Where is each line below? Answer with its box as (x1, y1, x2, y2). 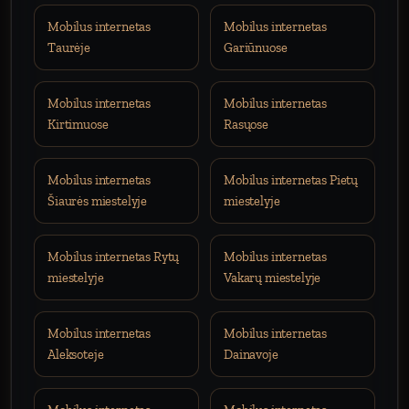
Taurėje (47, 39, 90, 56)
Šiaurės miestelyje (47, 193, 148, 209)
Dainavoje (224, 346, 278, 362)
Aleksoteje (47, 346, 104, 362)
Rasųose (224, 116, 268, 132)
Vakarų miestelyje (224, 269, 321, 286)
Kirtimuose (47, 116, 109, 132)
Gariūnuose (224, 39, 288, 56)
